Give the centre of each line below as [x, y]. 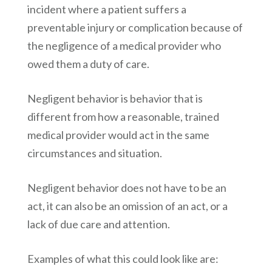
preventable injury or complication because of [135, 28]
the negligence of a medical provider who [124, 46]
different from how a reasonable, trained [123, 117]
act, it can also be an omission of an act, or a [127, 206]
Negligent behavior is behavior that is [115, 99]
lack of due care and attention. [98, 224]
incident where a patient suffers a [107, 9]
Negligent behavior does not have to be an [127, 188]
